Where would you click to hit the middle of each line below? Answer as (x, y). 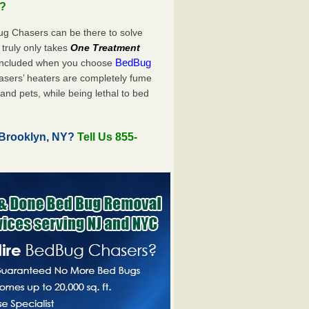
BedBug (133, 62)
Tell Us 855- (108, 137)
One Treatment (106, 47)
